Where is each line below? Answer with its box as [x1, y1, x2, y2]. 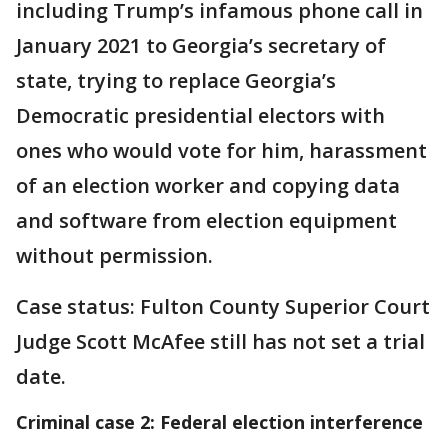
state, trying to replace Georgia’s [16, 66, 336, 94]
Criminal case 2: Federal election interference [16, 409, 423, 434]
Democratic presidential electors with [16, 101, 385, 129]
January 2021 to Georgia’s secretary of [16, 31, 386, 59]
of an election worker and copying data [16, 171, 400, 199]
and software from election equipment [16, 206, 397, 234]
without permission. [16, 241, 218, 269]
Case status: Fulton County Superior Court [16, 292, 430, 320]
